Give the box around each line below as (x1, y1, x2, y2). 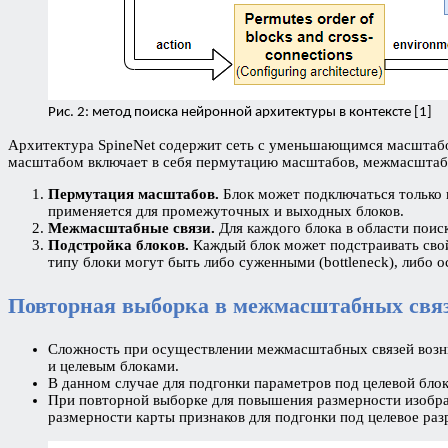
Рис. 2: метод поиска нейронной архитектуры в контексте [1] (48, 104, 432, 120)
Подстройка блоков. (48, 236, 193, 253)
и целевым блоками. (48, 357, 179, 374)
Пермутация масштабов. (48, 185, 219, 202)
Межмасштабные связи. (48, 219, 219, 236)
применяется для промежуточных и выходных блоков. (48, 202, 404, 219)
